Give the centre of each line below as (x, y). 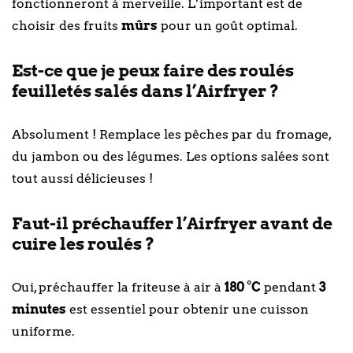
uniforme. (43, 332)
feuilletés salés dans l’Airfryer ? (145, 91)
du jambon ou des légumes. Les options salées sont (171, 157)
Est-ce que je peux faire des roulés (153, 71)
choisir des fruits (67, 26)
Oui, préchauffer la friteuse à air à (118, 288)
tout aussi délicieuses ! (82, 179)
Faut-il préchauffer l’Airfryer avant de (172, 224)
